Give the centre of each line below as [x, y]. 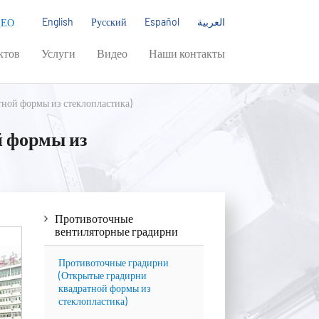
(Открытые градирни [102, 275]
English [58, 22]
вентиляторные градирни [116, 231]
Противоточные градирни [113, 262]
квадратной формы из [104, 288]
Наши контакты [187, 53]
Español [162, 22]
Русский [109, 22]
